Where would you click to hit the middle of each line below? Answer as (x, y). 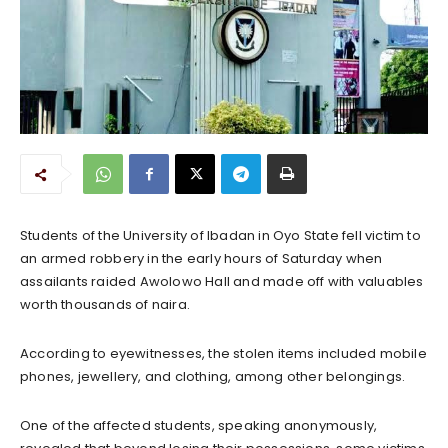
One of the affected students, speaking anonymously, (199, 425)
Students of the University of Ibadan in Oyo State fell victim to (220, 235)
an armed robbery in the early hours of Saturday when (201, 258)
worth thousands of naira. (105, 304)
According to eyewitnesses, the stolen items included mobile (223, 353)
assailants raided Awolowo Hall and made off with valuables (222, 281)
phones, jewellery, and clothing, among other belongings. (213, 376)
